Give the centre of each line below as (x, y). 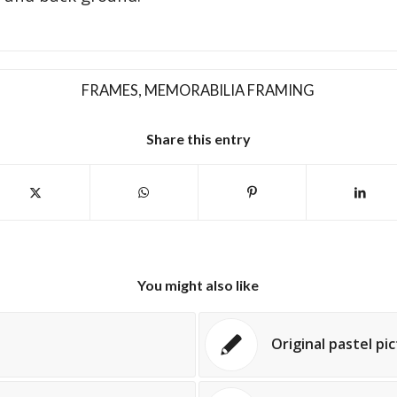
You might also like (198, 285)
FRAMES (110, 91)
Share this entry (198, 139)
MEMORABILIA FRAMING (230, 91)
